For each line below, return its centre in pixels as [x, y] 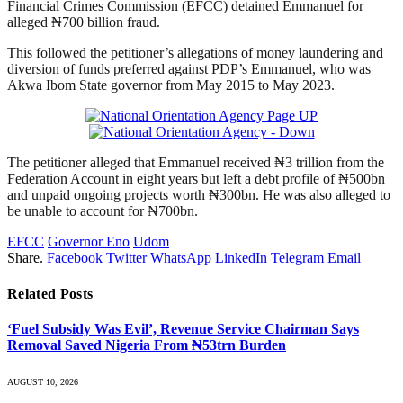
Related [34, 293]
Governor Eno [89, 242]
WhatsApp [181, 258]
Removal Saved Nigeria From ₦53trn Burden [147, 345]
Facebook [75, 258]
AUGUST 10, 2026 [43, 382]
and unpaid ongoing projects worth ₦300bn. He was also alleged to [199, 195]
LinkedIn [241, 258]
